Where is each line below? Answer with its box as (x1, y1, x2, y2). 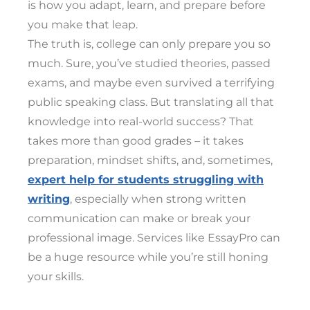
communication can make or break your (28, 212, 250, 226)
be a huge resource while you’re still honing (28, 250, 268, 264)
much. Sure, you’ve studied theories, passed (28, 57, 271, 71)
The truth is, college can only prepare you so (28, 37, 271, 51)
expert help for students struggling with (28, 173, 264, 187)
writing (28, 192, 70, 206)
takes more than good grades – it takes (28, 134, 244, 148)
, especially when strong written (70, 192, 246, 206)
